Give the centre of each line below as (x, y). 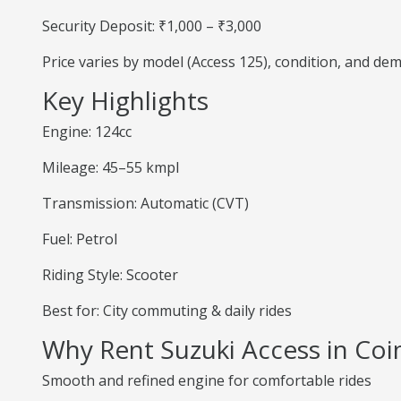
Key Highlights (125, 100)
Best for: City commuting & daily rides (167, 311)
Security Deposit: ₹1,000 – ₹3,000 (152, 26)
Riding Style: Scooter (110, 275)
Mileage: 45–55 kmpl (111, 167)
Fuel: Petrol (80, 239)
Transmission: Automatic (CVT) (145, 203)
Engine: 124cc (87, 132)
